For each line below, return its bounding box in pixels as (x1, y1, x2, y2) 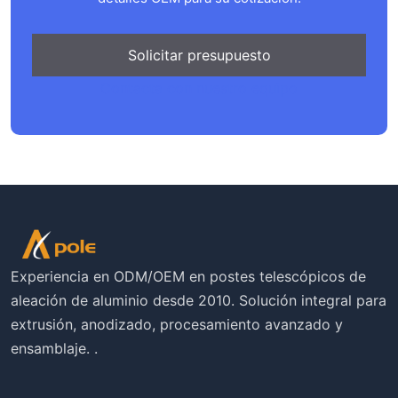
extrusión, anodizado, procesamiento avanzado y (11, 314, 343, 333)
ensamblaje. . (11, 338, 98, 357)
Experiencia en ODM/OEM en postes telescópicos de (11, 267, 366, 285)
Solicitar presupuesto (127, 45, 271, 64)
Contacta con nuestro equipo (100, 78, 298, 97)
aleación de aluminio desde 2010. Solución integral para (11, 291, 386, 309)
